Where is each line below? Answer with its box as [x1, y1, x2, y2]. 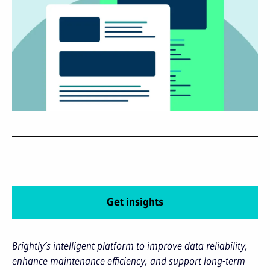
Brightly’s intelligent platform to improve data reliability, [12, 240, 248, 253]
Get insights [107, 196, 163, 209]
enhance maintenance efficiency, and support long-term [12, 256, 245, 268]
